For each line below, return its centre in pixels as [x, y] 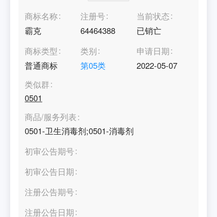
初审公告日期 [50, 171]
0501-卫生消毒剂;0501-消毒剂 [79, 131]
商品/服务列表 [51, 117]
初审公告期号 [50, 151]
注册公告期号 [50, 192]
